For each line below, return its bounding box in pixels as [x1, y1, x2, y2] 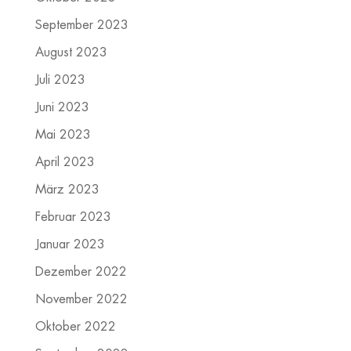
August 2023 [34, 46, 107, 60]
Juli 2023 [34, 74, 85, 87]
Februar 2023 [34, 211, 111, 224]
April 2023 [34, 156, 95, 169]
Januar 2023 [34, 238, 105, 251]
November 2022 [34, 293, 128, 306]
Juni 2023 [34, 101, 89, 114]
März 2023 [34, 183, 100, 197]
